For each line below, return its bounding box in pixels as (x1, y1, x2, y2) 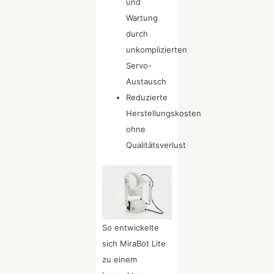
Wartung (126, 13, 158, 23)
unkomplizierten (126, 45, 188, 55)
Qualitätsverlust (126, 140, 187, 150)
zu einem (102, 254, 138, 264)
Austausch (126, 76, 167, 87)
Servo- (126, 61, 152, 71)
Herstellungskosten (126, 108, 202, 119)
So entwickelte (102, 222, 160, 232)
